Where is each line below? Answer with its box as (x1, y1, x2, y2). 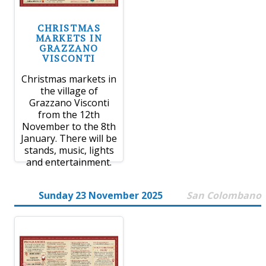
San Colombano (186, 189, 261, 202)
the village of (40, 84, 98, 98)
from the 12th (38, 108, 100, 122)
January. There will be (21, 132, 118, 145)
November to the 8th (22, 120, 116, 134)
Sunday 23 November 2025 (38, 189, 163, 202)
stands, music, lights (24, 144, 114, 157)
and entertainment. (26, 156, 112, 169)
